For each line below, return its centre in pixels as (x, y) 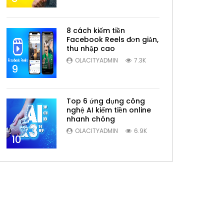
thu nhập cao (91, 48)
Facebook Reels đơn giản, (112, 39)
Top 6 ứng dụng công (106, 101)
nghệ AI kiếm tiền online (109, 110)
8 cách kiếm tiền (96, 30)
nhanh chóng (91, 119)
